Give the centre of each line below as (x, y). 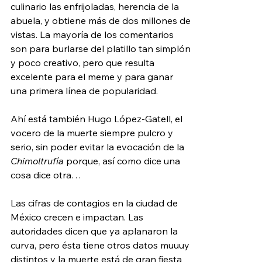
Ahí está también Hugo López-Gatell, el (98, 118)
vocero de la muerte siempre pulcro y (93, 132)
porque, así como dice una (123, 161)
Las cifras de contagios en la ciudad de (95, 203)
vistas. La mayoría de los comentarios (93, 34)
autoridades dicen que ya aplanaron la (95, 231)
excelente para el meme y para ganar (93, 76)
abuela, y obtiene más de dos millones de (102, 20)
